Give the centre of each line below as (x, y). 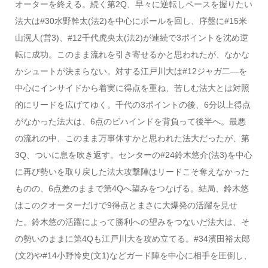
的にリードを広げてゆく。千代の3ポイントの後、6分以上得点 (133, 104)
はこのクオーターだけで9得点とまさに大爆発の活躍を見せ (126, 205)
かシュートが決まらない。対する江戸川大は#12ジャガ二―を (131, 71)
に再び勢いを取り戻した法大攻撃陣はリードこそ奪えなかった (132, 171)
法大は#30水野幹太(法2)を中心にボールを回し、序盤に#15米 (131, 21)
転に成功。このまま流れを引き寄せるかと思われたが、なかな (132, 54)
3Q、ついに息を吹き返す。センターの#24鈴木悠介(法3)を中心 (133, 155)
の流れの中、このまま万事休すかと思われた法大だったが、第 (132, 138)
